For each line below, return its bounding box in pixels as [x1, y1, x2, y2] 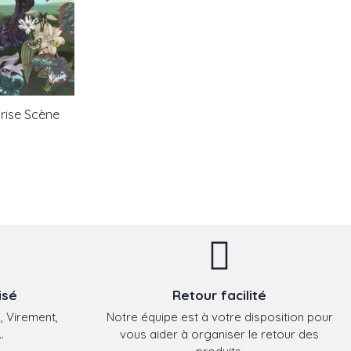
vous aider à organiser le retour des [120, 327, 319, 342]
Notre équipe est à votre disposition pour [106, 309, 333, 325]
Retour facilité [172, 286, 266, 303]
